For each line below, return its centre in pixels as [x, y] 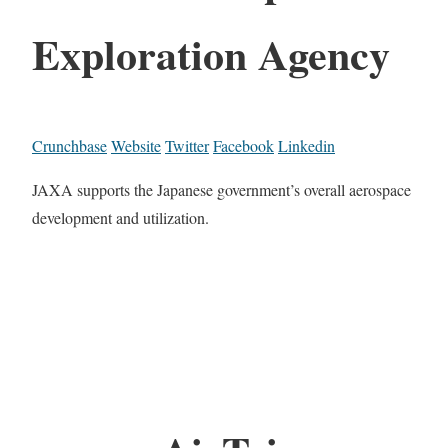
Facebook [243, 145]
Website [136, 145]
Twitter [187, 145]
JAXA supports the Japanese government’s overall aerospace [221, 189]
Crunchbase [69, 145]
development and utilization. [120, 217]
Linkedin [306, 145]
